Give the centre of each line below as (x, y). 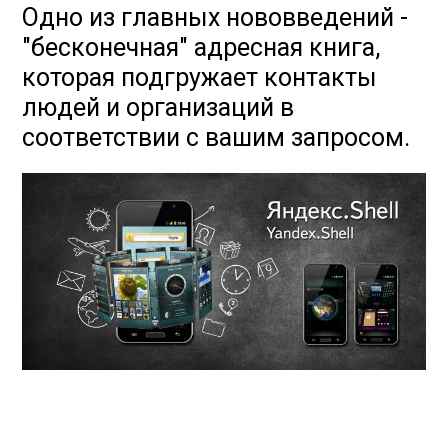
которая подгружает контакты (200, 77)
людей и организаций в (158, 107)
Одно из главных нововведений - (215, 17)
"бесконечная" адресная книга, (201, 47)
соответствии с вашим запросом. (216, 137)
